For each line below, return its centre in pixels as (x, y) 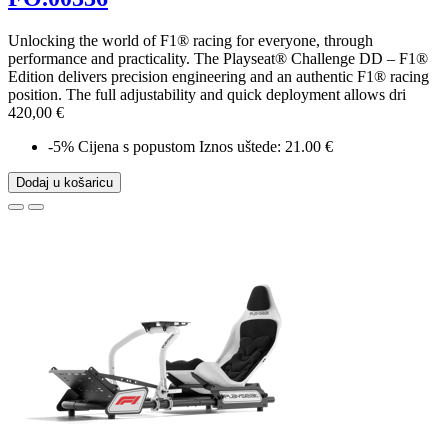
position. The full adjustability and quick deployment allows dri (207, 95)
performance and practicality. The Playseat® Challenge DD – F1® (218, 59)
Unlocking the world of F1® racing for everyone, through (190, 41)
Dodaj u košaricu (64, 183)
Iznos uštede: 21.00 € (266, 147)
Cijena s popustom (136, 147)
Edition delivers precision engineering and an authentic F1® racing (218, 77)
